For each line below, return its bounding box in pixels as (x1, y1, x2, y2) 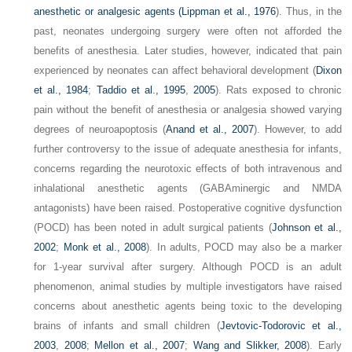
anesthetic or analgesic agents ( (34, 5, 182, 18)
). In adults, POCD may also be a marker (146, 241, 342, 254)
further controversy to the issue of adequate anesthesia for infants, (34, 143, 342, 156)
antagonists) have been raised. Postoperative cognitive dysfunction (34, 202, 342, 214)
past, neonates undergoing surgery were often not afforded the (34, 25, 342, 38)
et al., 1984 (34, 84, 89, 97)
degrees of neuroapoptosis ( (34, 123, 166, 136)
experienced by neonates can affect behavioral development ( (34, 64, 316, 77)
